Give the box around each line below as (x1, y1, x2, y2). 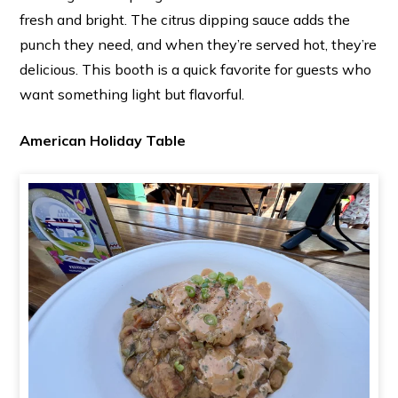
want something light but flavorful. (19, 85, 244, 103)
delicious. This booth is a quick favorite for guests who (19, 60, 371, 78)
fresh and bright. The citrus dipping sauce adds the (19, 11, 350, 28)
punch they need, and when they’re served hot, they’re (19, 36, 377, 53)
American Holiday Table (19, 131, 186, 149)
